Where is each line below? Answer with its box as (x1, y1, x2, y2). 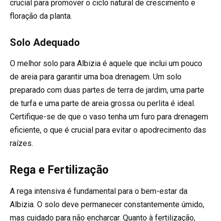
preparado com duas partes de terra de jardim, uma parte (10, 85, 204, 95)
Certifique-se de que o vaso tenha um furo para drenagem (10, 111, 208, 121)
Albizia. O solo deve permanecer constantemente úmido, (10, 200, 204, 210)
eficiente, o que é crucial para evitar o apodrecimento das (10, 125, 206, 135)
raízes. (10, 138, 33, 148)
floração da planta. (10, 11, 72, 21)
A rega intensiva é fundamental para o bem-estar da (10, 186, 187, 196)
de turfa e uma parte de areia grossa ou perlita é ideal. (10, 98, 195, 108)
